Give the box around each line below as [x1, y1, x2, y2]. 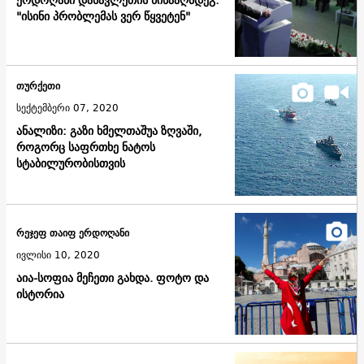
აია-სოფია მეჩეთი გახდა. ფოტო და [16, 268, 209, 288]
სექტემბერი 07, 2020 [16, 99, 119, 117]
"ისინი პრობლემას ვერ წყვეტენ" [16, 6, 190, 27]
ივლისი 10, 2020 [16, 246, 100, 264]
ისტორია [16, 284, 64, 305]
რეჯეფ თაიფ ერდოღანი [16, 224, 129, 242]
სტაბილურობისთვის [16, 154, 125, 174]
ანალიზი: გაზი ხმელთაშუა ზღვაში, [16, 121, 201, 141]
